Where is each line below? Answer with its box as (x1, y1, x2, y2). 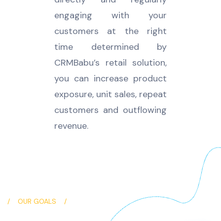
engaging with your (54, 9, 167, 22)
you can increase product (54, 73, 167, 85)
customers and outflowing (54, 104, 167, 116)
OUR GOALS (18, 197, 56, 206)
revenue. (54, 120, 88, 132)
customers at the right (54, 25, 167, 37)
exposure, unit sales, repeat (54, 88, 167, 101)
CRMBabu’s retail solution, (54, 57, 167, 69)
